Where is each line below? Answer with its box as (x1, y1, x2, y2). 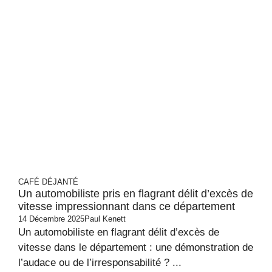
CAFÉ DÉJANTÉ (18, 177, 78, 186)
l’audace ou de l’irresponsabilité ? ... (18, 257, 182, 268)
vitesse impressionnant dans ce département (18, 200, 235, 212)
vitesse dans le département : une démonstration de (18, 242, 253, 253)
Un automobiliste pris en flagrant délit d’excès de (18, 188, 253, 200)
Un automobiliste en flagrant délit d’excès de (18, 226, 219, 238)
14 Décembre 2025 (18, 214, 84, 223)
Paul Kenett (84, 214, 126, 223)
